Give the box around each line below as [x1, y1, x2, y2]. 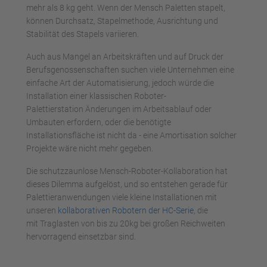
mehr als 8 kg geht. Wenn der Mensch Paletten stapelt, [26, 2, 225, 13]
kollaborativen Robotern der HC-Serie [58, 205, 194, 215]
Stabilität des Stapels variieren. [26, 29, 139, 39]
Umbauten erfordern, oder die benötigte [26, 117, 171, 127]
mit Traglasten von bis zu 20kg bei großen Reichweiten [26, 218, 225, 228]
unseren [26, 205, 58, 215]
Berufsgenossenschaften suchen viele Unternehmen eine [26, 64, 234, 74]
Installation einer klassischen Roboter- [26, 91, 166, 101]
